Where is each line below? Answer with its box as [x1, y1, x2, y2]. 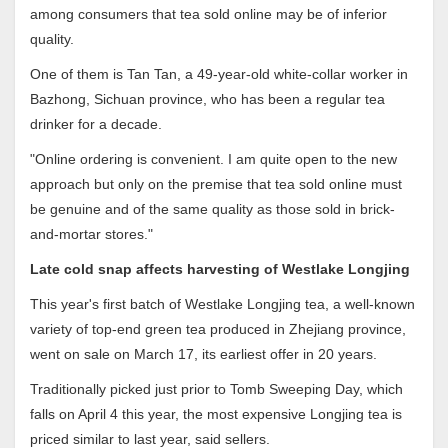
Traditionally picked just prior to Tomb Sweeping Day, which [30, 381, 403, 397]
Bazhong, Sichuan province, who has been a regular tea [30, 91, 385, 107]
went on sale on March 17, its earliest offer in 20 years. [30, 346, 377, 362]
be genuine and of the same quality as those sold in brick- [30, 201, 395, 217]
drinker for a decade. [30, 116, 162, 132]
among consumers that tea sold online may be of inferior [30, 6, 387, 22]
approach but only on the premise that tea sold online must [30, 176, 402, 192]
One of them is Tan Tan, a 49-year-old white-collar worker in [30, 66, 408, 82]
